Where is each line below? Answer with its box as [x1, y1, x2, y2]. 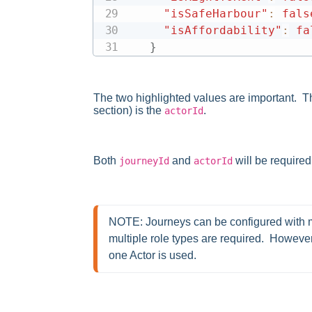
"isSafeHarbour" [163, 7, 268, 20]
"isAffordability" [163, 24, 282, 37]
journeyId [119, 155, 169, 166]
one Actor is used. [109, 249, 196, 261]
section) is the [93, 104, 164, 116]
